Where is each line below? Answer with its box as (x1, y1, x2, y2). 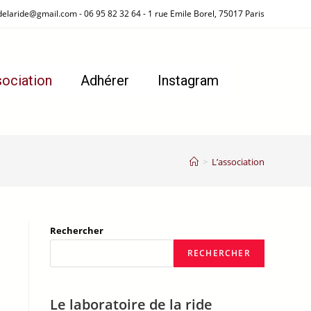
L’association (211, 155, 264, 168)
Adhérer (81, 72, 129, 89)
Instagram (158, 72, 219, 89)
